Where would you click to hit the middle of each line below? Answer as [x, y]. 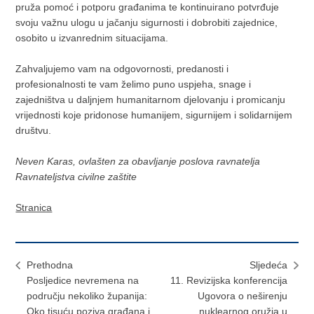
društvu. [34, 130]
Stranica [34, 207]
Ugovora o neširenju [242, 295]
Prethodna [50, 265]
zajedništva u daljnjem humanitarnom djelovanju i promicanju [151, 99]
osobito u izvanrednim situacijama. [92, 37]
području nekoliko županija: [87, 295]
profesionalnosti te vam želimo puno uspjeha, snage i [134, 84]
